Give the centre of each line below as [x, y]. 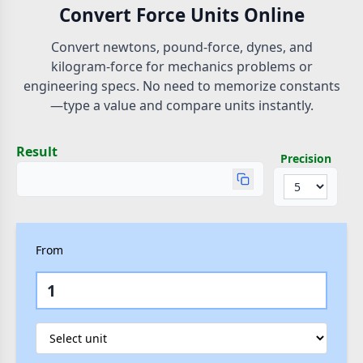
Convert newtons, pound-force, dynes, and [181, 47]
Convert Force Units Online [181, 15]
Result [37, 151]
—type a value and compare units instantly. [181, 105]
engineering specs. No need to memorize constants [181, 86]
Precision [305, 158]
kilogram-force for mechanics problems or [181, 66]
